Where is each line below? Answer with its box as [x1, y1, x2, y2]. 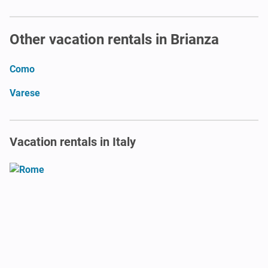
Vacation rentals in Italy [10, 134, 136, 149]
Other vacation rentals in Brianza [10, 31, 219, 48]
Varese [10, 87, 40, 99]
